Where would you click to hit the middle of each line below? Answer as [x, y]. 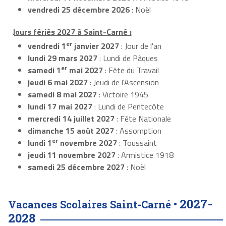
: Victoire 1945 [123, 95]
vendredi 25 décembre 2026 [79, 9]
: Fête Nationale [143, 119]
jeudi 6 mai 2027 [58, 82]
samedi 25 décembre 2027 [76, 167]
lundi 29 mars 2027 [63, 58]
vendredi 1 [47, 46]
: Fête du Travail [131, 70]
